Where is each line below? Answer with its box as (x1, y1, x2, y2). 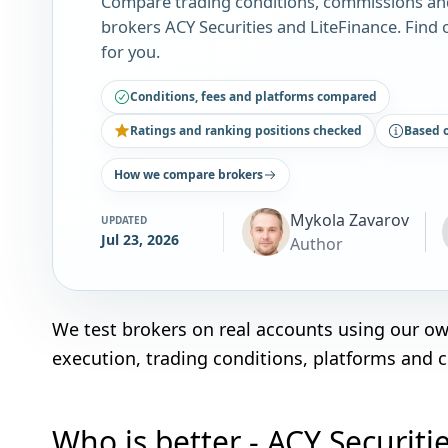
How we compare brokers (114, 166, 263, 183)
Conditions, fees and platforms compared (130, 88, 377, 105)
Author (290, 233, 343, 255)
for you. (101, 40, 160, 63)
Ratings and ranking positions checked (130, 122, 362, 139)
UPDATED (101, 212, 147, 227)
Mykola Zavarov (290, 209, 409, 231)
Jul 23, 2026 (101, 229, 179, 249)
